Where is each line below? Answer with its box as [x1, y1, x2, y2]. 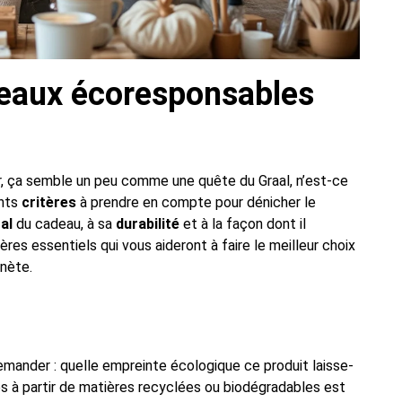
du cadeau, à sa [13, 215, 116, 233]
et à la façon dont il [179, 215, 306, 233]
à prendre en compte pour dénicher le [76, 194, 316, 212]
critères [22, 194, 76, 212]
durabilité [116, 215, 179, 233]
